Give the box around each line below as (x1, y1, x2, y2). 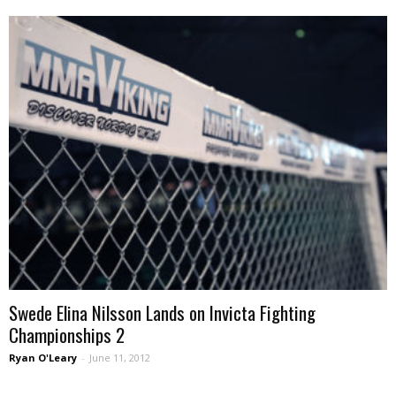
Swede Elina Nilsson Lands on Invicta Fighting (9, 299, 316, 327)
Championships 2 (9, 321, 125, 349)
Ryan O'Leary (9, 351, 77, 365)
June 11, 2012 (89, 351, 150, 365)
